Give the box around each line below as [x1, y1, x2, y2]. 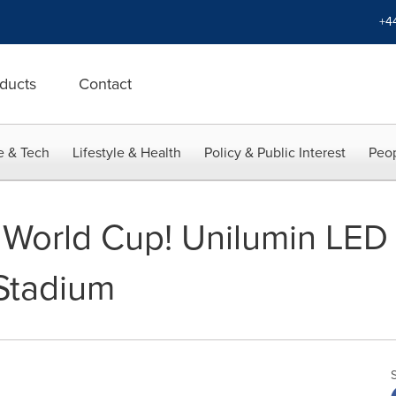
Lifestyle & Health [72, 142, 181, 163]
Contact [79, 72, 132, 95]
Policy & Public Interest [204, 142, 346, 163]
